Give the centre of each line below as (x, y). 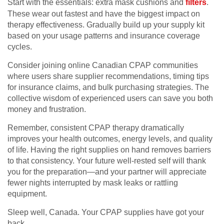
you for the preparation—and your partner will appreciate (107, 172)
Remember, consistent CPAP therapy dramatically (96, 128)
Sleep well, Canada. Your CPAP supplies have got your (106, 212)
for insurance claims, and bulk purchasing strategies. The (108, 87)
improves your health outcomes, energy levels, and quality (110, 139)
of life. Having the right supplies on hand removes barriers (109, 150)
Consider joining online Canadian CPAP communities (103, 65)
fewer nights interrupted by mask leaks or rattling (93, 183)
